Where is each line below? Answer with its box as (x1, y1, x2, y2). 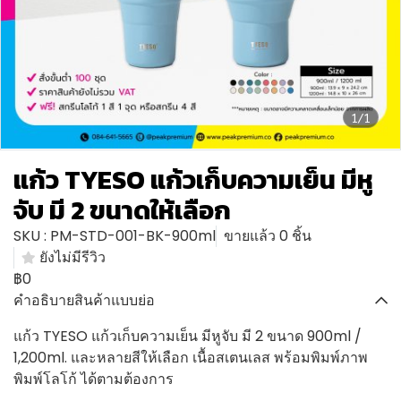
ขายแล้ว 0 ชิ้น (224, 226, 311, 246)
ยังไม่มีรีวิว (39, 247, 106, 268)
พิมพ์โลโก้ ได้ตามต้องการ (13, 369, 174, 389)
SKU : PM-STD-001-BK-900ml (13, 226, 216, 246)
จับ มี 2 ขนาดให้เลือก (13, 191, 231, 229)
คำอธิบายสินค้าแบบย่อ (13, 290, 155, 311)
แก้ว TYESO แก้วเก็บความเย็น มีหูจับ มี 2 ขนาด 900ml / (13, 326, 362, 346)
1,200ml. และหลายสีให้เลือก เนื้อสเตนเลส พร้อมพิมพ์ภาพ (13, 347, 368, 368)
